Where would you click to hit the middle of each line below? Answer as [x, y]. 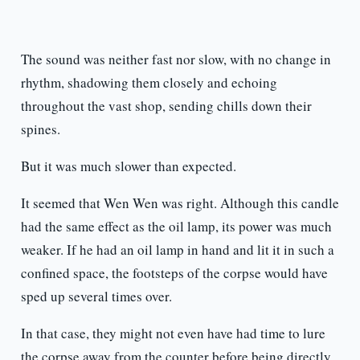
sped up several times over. [96, 297]
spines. [40, 129]
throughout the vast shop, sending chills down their [166, 106]
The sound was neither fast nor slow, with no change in [176, 59]
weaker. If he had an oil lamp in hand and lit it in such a [177, 250]
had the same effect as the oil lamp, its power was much [176, 227]
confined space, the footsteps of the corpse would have [174, 273]
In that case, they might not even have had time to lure [173, 333]
